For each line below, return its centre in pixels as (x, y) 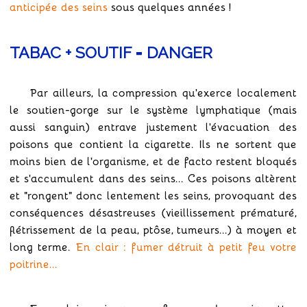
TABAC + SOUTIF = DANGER (111, 53)
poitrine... (34, 263)
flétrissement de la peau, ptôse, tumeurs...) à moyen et (153, 229)
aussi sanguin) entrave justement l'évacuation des (153, 126)
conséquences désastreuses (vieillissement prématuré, (153, 212)
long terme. (40, 246)
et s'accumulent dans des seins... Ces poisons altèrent (153, 177)
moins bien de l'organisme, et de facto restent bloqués (153, 160)
